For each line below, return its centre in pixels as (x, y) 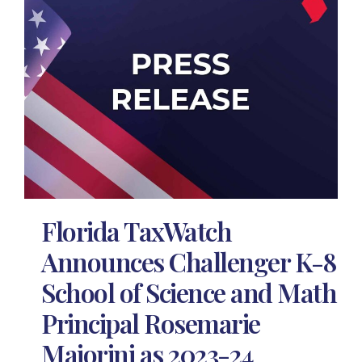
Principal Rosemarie (151, 323)
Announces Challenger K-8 (189, 262)
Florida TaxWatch (137, 231)
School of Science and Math (189, 293)
